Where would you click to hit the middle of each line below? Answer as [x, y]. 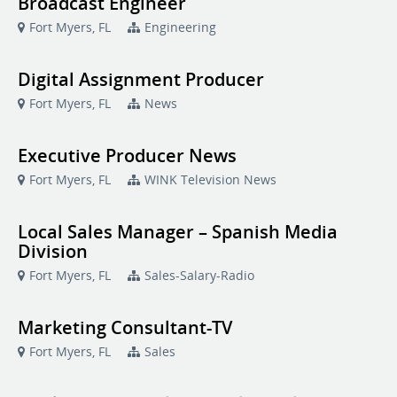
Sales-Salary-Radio [199, 275]
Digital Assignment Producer [141, 79]
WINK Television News [210, 179]
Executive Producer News [127, 156]
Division [53, 251]
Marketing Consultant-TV [125, 327]
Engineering [180, 27]
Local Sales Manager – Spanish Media [178, 232]
